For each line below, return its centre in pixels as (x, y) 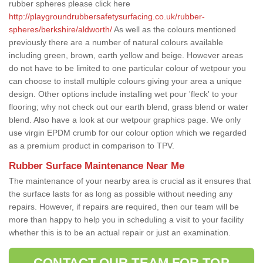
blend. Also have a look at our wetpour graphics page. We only (125, 119)
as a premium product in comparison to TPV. (92, 145)
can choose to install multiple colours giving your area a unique (125, 81)
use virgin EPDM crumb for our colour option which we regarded (128, 132)
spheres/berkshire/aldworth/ (60, 29)
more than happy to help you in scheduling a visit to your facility (126, 219)
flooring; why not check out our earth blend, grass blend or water (129, 107)
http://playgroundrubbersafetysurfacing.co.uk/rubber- (107, 16)
